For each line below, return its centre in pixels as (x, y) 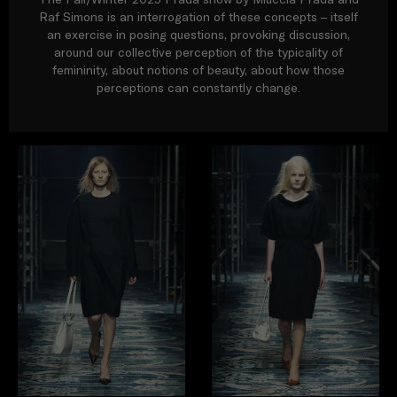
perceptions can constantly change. (198, 87)
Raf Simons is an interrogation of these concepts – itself (198, 16)
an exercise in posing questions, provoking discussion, (198, 34)
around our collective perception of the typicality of (198, 52)
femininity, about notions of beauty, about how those (198, 70)
